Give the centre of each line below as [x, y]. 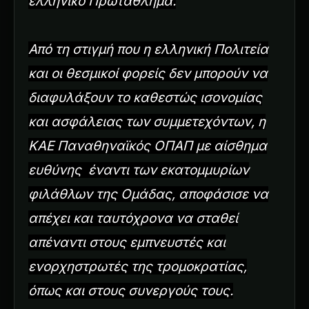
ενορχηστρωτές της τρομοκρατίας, [138, 266]
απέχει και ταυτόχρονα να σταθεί [133, 218]
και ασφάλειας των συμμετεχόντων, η [147, 121]
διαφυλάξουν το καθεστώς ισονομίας [145, 97]
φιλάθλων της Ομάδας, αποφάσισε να [148, 194]
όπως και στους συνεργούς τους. [131, 290]
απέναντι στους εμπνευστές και [127, 242]
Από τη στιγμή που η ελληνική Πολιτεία [148, 49]
